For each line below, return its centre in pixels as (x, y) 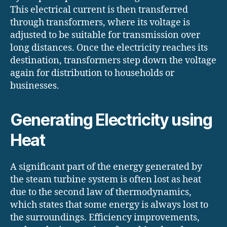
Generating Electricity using (111, 120)
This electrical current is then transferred (99, 10)
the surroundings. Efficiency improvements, (105, 217)
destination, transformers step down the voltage (113, 60)
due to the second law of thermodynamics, (101, 192)
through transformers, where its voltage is (100, 22)
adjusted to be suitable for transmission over (105, 35)
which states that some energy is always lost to (109, 205)
